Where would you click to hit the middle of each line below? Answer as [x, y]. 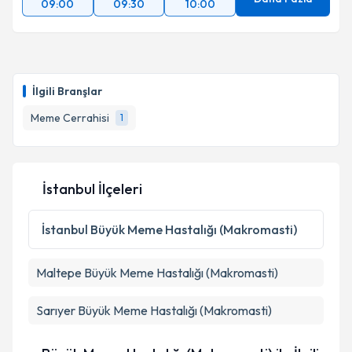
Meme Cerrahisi [70, 118]
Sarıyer [56, 310]
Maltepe [59, 273]
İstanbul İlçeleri [92, 189]
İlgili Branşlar [67, 91]
